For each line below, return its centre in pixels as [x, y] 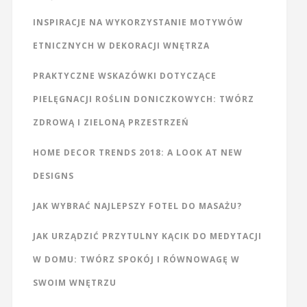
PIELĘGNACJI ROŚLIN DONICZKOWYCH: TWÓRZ [143, 99]
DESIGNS [53, 176]
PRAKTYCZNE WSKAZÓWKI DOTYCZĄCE [124, 76]
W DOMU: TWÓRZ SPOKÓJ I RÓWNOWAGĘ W [136, 260]
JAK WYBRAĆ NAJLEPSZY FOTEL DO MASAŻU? [137, 206]
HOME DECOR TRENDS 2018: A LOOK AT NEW [137, 153]
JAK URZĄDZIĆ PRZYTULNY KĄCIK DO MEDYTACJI [147, 236]
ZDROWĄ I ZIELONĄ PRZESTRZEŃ [111, 123]
